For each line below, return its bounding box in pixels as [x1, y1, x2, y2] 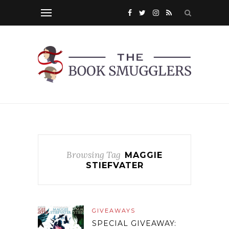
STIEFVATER [85, 161, 144, 171]
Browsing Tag [66, 149, 121, 161]
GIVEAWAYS [92, 207, 135, 215]
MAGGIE [125, 150, 163, 161]
